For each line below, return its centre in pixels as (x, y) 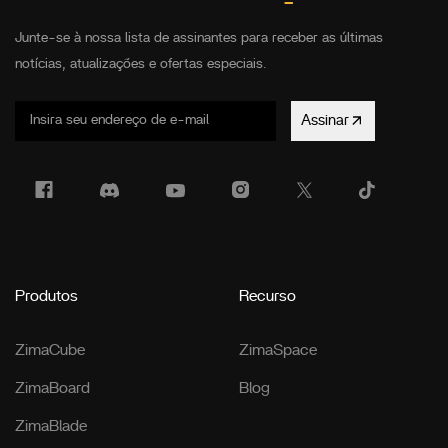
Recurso (267, 295)
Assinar (325, 121)
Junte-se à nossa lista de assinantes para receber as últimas (199, 37)
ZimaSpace (278, 349)
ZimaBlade (51, 425)
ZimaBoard (52, 387)
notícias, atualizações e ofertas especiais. (141, 63)
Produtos (46, 295)
